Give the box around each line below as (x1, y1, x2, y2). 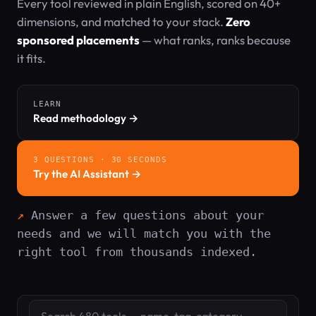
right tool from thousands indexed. (17, 245, 257, 259)
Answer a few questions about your (31, 208, 264, 222)
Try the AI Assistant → (33, 167, 142, 181)
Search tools (28, 300, 90, 315)
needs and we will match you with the (17, 226, 271, 241)
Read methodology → (33, 111, 139, 125)
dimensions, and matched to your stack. (17, 14, 226, 29)
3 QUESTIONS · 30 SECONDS (33, 155, 167, 164)
